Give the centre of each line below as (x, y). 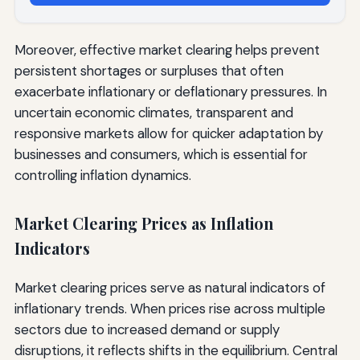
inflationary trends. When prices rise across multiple (170, 308)
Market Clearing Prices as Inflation (143, 224)
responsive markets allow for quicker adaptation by (168, 134)
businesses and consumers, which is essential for (161, 155)
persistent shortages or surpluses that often (149, 71)
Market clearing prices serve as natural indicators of (170, 287)
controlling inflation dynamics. (102, 176)
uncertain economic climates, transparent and (153, 113)
